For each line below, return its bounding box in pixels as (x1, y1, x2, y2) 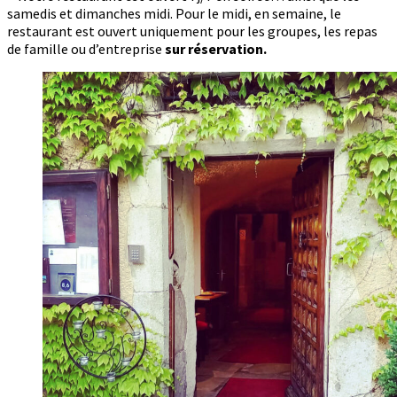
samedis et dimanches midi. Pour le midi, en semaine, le (7, 4, 341, 22)
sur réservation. (165, 40, 267, 58)
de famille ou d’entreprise (7, 40, 165, 58)
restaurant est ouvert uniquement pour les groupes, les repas (7, 22, 378, 40)
